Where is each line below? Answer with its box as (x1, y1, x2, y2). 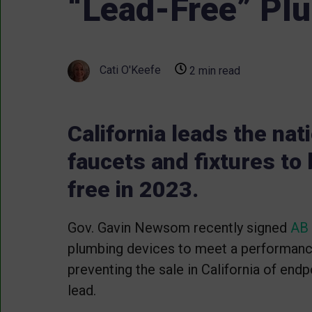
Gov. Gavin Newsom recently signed (68, 219, 290, 236)
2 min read (187, 64, 240, 77)
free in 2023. (68, 176, 198, 203)
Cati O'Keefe (97, 63, 161, 77)
